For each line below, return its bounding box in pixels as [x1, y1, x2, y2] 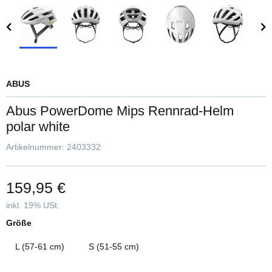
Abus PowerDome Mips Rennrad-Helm [6, 103, 234, 119]
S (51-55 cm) [89, 242, 139, 252]
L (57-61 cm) [15, 242, 64, 252]
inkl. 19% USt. [6, 200, 59, 211]
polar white [6, 119, 70, 135]
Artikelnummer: [6, 142, 67, 152]
